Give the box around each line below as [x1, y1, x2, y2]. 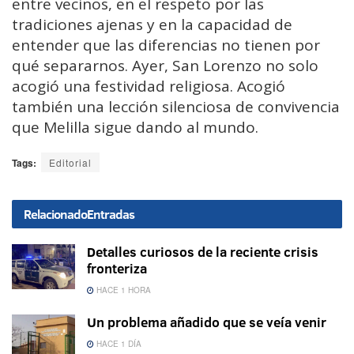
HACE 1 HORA [94, 284, 151, 296]
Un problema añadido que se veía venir [87, 313, 326, 332]
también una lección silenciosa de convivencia [12, 96, 340, 118]
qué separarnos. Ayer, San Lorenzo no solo [12, 55, 318, 77]
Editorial [49, 156, 92, 170]
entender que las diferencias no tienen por [12, 35, 320, 56]
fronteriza [87, 259, 147, 278]
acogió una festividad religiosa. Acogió [12, 76, 285, 97]
